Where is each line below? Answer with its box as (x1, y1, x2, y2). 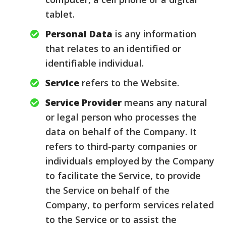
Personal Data (45, 28, 112, 40)
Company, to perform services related (45, 199, 214, 211)
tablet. (45, 8, 75, 20)
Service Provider (45, 96, 122, 108)
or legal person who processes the (45, 111, 197, 123)
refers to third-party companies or (45, 140, 197, 152)
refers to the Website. (79, 77, 179, 89)
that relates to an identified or (45, 42, 181, 54)
